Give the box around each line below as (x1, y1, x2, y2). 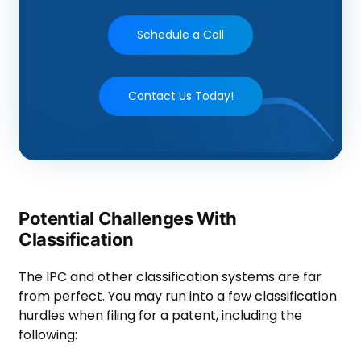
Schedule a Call (137, 26, 224, 43)
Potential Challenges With (19, 207, 237, 229)
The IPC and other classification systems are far (19, 267, 322, 286)
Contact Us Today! (127, 87, 234, 104)
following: (19, 325, 81, 344)
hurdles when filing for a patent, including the (19, 305, 302, 325)
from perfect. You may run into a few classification (19, 286, 337, 305)
